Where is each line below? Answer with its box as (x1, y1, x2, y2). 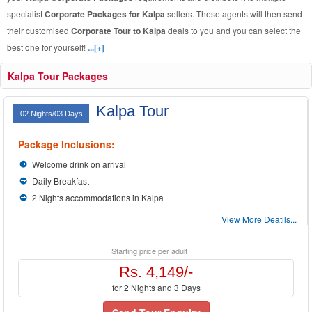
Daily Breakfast (32, 175, 89, 187)
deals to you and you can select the (168, 24, 301, 36)
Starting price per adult (111, 245, 187, 256)
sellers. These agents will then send (167, 8, 302, 19)
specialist (7, 8, 45, 19)
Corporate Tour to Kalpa (71, 24, 168, 37)
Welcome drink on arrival (32, 158, 126, 170)
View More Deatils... (221, 213, 297, 225)
